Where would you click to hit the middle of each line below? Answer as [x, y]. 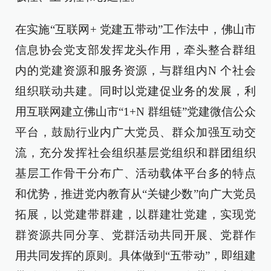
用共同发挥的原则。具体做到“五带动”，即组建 [135, 256]
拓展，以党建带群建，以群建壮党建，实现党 [135, 214]
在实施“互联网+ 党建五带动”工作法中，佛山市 [135, 29]
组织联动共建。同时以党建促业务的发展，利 [135, 91]
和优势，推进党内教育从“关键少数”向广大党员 [135, 194]
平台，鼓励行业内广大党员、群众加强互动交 [135, 132]
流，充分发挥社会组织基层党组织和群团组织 [135, 153]
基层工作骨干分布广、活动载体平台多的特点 [135, 173]
